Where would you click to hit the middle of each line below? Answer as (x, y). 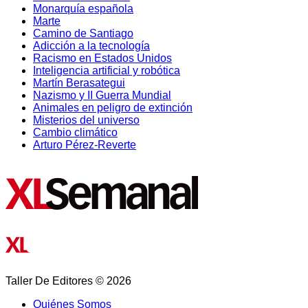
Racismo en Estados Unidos (102, 58)
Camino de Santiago (83, 33)
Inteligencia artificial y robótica (107, 70)
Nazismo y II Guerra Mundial (102, 95)
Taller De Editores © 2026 (68, 280)
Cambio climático (75, 132)
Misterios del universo (86, 120)
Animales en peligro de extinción (113, 107)
